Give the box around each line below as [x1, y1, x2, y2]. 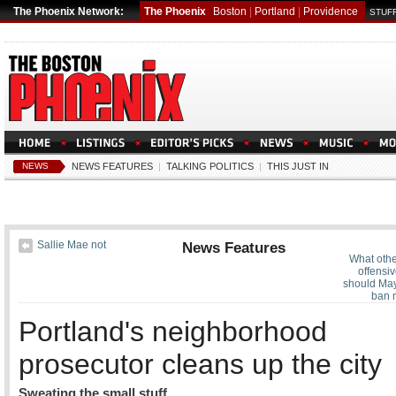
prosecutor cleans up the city [19, 348, 382, 380]
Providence [303, 5, 358, 18]
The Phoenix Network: [13, 5, 124, 18]
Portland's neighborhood [19, 316, 327, 347]
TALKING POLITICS [166, 161, 254, 171]
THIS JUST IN [267, 161, 329, 171]
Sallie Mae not [37, 239, 106, 251]
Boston [213, 5, 247, 18]
